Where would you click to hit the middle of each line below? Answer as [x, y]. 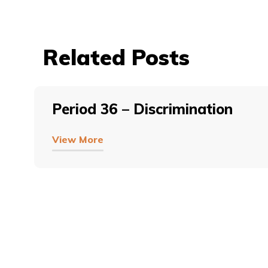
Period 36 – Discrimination [142, 109]
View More [78, 139]
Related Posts [116, 57]
